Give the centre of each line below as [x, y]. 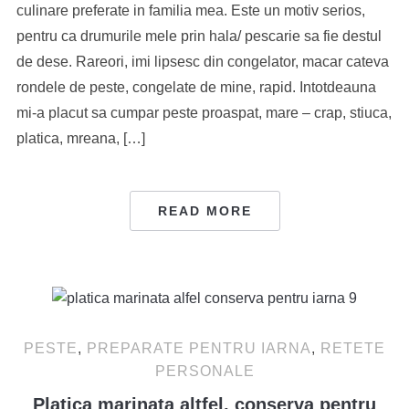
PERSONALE [204, 372]
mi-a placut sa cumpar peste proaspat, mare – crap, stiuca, [204, 113]
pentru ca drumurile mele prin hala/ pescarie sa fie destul [199, 37]
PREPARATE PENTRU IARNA [199, 349]
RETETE [353, 349]
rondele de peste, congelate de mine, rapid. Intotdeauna [196, 88]
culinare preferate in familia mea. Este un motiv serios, [190, 11]
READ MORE [204, 211]
